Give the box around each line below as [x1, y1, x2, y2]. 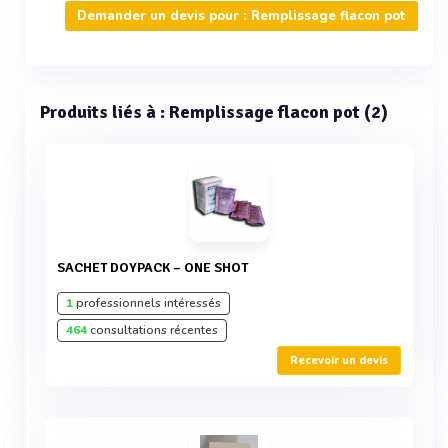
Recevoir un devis [290, 353, 388, 368]
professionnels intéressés [73, 295, 221, 311]
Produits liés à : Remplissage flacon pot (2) [40, 101, 388, 123]
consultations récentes [87, 322, 218, 338]
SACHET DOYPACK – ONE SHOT [65, 259, 248, 276]
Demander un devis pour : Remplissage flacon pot [77, 7, 406, 25]
